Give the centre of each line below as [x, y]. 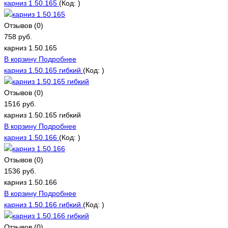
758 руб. [18, 36]
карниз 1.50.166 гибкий [44, 204]
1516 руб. [20, 104]
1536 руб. [20, 171]
